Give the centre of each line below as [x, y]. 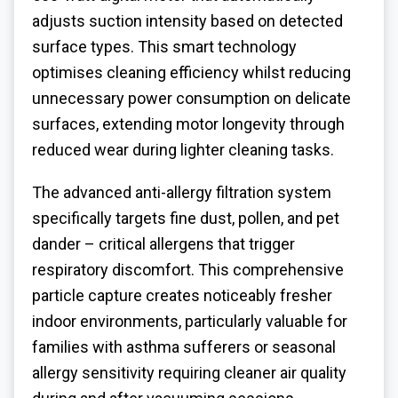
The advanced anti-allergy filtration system [182, 193]
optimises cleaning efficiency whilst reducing [191, 72]
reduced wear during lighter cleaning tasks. [183, 149]
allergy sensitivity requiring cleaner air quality [189, 373]
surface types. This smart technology [164, 46]
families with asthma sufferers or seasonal [184, 347]
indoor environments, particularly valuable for [190, 322]
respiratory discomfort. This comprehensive [188, 270]
